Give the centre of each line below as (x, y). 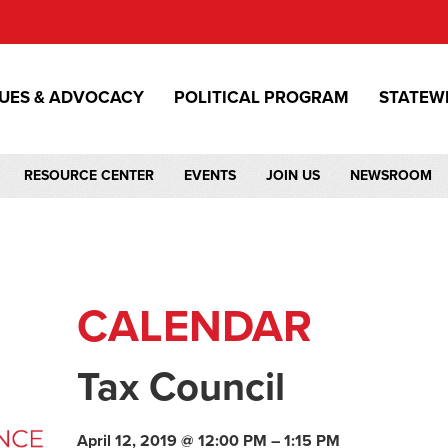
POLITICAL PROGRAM (261, 97)
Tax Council (181, 387)
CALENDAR (195, 327)
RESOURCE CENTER (89, 175)
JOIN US (293, 175)
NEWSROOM (391, 175)
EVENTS (210, 175)
